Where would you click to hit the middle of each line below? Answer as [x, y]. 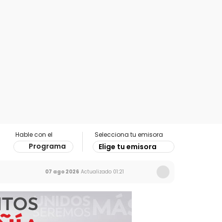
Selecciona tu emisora [129, 135]
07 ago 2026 [62, 172]
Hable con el [34, 135]
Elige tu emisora [128, 147]
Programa [47, 146]
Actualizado [95, 172]
